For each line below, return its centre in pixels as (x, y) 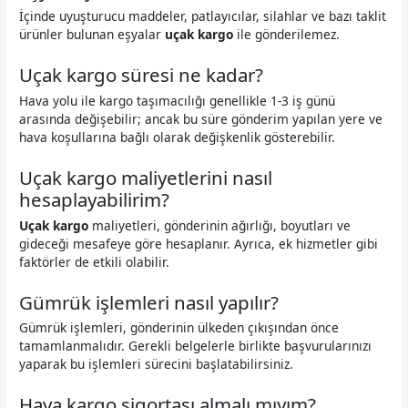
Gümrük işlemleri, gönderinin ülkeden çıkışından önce (179, 328)
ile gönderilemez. (287, 35)
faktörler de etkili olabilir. (95, 261)
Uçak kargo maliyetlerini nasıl (146, 177)
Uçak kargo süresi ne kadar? (142, 75)
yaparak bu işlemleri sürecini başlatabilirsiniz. (157, 364)
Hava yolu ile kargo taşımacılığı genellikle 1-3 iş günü (178, 101)
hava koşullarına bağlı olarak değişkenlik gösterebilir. (178, 138)
